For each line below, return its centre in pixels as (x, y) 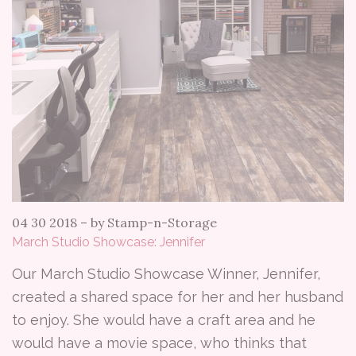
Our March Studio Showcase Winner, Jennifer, (166, 274)
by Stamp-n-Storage (154, 222)
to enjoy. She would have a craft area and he (164, 320)
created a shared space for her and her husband (178, 297)
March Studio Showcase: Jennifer (108, 242)
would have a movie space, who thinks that (159, 343)
